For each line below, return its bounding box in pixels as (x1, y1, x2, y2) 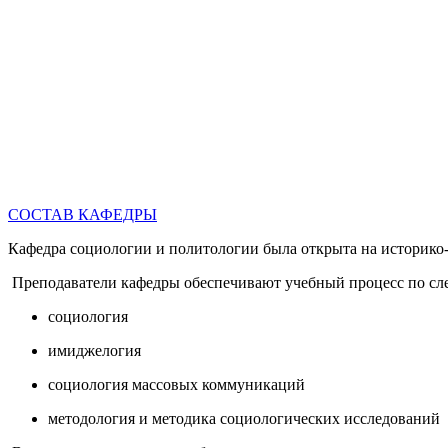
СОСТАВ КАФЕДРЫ (8, 205, 157, 223)
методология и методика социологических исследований (48, 409, 440, 427)
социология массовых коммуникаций (48, 375, 305, 393)
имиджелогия (48, 341, 141, 359)
